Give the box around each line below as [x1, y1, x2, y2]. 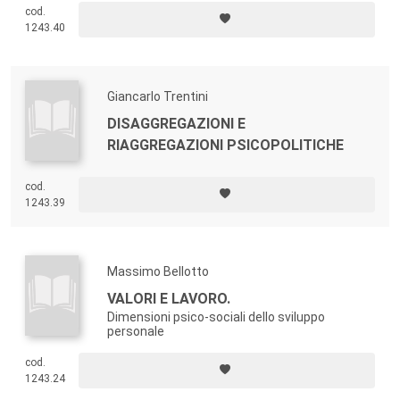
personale [107, 323, 164, 338]
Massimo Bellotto [107, 263, 209, 279]
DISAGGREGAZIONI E [107, 114, 246, 132]
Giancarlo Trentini [107, 88, 208, 104]
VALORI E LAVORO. [107, 289, 230, 307]
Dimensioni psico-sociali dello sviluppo [107, 309, 325, 324]
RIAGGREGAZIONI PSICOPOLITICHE [107, 136, 344, 154]
